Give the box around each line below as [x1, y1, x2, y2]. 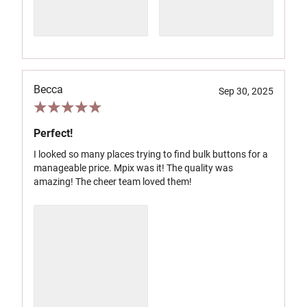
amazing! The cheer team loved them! [34, 176, 192, 187]
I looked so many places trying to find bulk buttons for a [34, 149, 268, 160]
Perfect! [34, 127, 73, 140]
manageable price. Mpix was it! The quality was [34, 162, 233, 173]
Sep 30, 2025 [219, 86, 273, 97]
